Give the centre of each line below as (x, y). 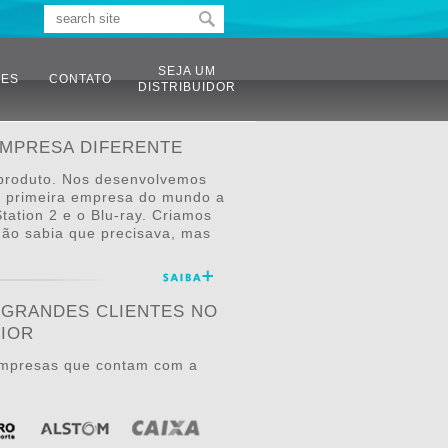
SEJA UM (187, 71)
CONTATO (80, 79)
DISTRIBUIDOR (187, 87)
